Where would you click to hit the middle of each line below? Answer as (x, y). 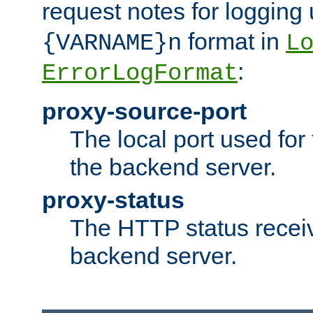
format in (234, 42)
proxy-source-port (144, 111)
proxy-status (113, 200)
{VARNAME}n (112, 44)
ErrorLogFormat (140, 74)
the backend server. (173, 167)
